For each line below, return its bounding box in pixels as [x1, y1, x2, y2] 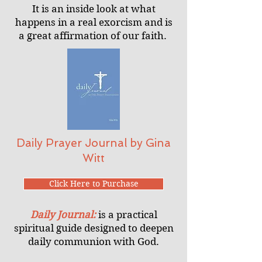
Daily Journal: [30, 209, 98, 220]
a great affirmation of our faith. [18, 30, 169, 42]
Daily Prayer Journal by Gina [16, 136, 171, 150]
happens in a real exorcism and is [15, 16, 173, 28]
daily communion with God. [28, 236, 159, 247]
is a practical [98, 209, 157, 220]
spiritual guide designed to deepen [13, 222, 174, 234]
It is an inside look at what [32, 3, 156, 15]
